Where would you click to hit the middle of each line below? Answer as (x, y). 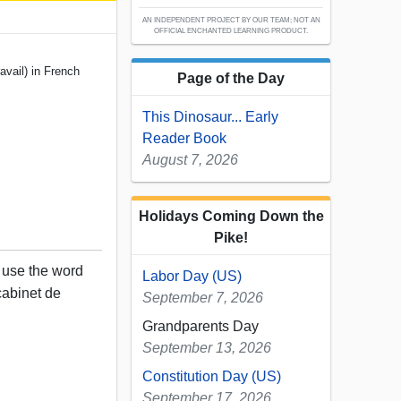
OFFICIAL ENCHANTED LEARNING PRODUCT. (231, 31)
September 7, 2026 (203, 298)
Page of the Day (231, 79)
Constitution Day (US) (212, 377)
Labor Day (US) (192, 277)
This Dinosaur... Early (210, 117)
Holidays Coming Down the (231, 217)
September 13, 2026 (207, 348)
